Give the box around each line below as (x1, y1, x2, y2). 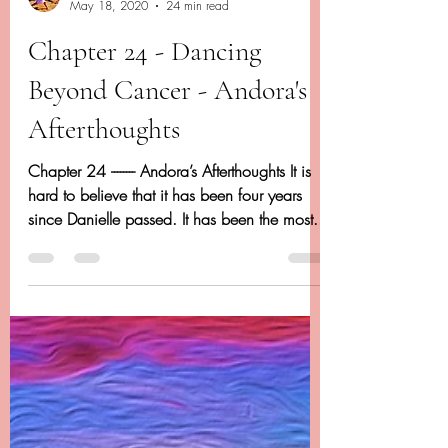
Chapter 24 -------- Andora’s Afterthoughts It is (28, 220, 311, 243)
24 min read (166, 57, 229, 75)
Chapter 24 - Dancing (28, 94, 261, 129)
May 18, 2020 (70, 57, 148, 75)
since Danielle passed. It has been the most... (28, 268, 328, 291)
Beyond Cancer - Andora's (28, 133, 307, 168)
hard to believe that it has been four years (28, 244, 302, 267)
